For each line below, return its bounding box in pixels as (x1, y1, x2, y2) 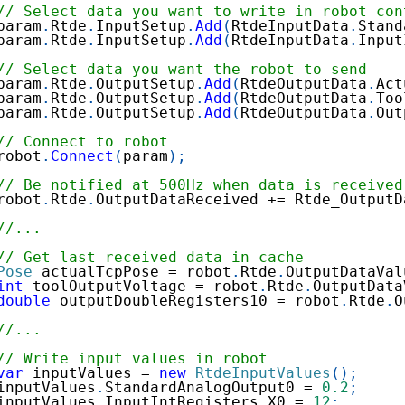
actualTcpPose (33, 262, 168, 280)
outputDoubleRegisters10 (51, 291, 277, 309)
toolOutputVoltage (24, 277, 195, 295)
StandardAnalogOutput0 (105, 378, 304, 396)
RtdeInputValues (195, 363, 331, 381)
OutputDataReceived (96, 190, 268, 208)
